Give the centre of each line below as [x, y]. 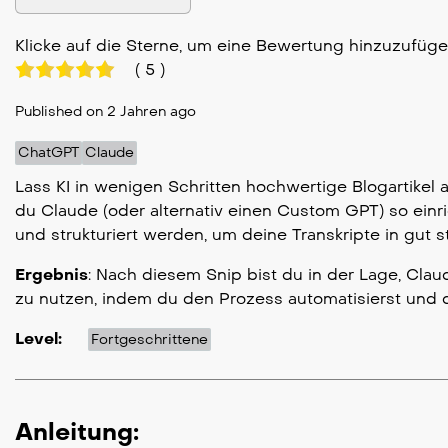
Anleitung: [77, 431]
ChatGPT [48, 152]
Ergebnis [51, 274]
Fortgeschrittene [149, 339]
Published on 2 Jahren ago [105, 111]
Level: [38, 338]
